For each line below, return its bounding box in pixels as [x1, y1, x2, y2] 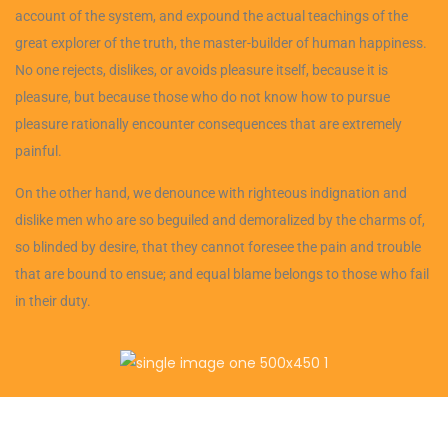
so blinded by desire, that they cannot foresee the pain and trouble [15, 238, 421, 255]
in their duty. [15, 292, 91, 309]
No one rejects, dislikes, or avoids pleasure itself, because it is [15, 61, 388, 78]
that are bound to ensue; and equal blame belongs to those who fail [15, 265, 429, 282]
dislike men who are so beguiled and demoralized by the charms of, [15, 211, 425, 228]
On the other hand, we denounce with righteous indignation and [15, 184, 407, 201]
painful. [15, 142, 62, 159]
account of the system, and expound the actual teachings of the [15, 7, 408, 24]
